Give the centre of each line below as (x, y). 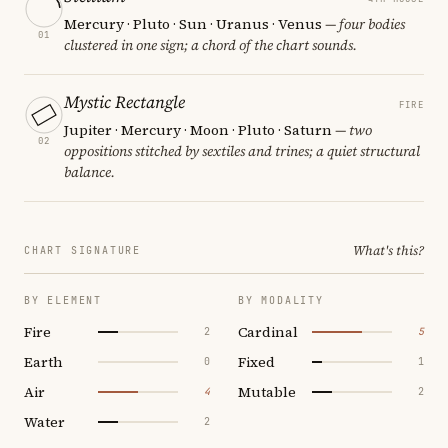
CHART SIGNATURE (82, 250)
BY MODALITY (281, 300)
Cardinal (268, 331)
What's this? (388, 250)
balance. (89, 171)
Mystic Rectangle (124, 101)
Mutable (267, 391)
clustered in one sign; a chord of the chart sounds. (210, 44)
